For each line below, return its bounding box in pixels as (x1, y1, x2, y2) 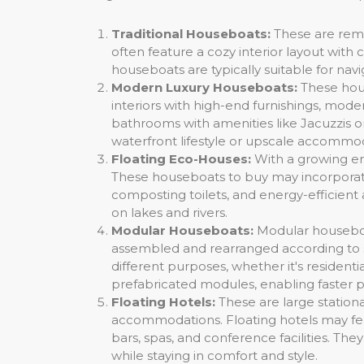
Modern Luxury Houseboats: (111, 80, 297, 96)
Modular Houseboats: (111, 223, 253, 239)
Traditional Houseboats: (111, 26, 271, 42)
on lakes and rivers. (111, 205, 227, 221)
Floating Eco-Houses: (111, 151, 251, 167)
